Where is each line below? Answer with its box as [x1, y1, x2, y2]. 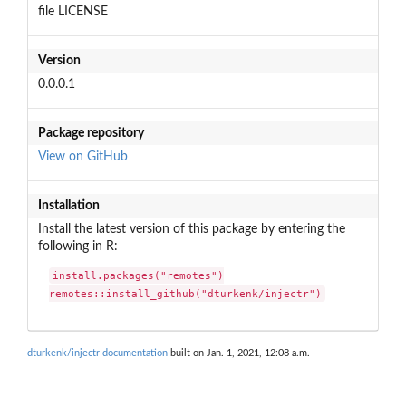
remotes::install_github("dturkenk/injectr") [49, 287, 323, 301]
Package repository [37, 126, 144, 140]
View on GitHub [37, 150, 128, 163]
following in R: [37, 239, 118, 253]
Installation [37, 198, 100, 212]
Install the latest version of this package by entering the [37, 222, 345, 236]
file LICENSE [37, 5, 108, 18]
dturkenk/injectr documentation [27, 347, 168, 358]
